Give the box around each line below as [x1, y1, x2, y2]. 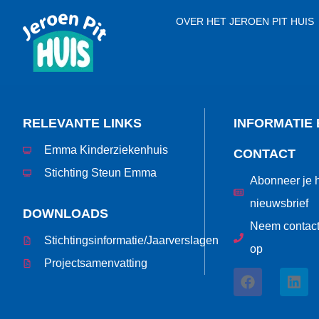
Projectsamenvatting [44, 257, 147, 269]
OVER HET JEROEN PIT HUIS [175, 16, 314, 27]
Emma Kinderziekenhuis [44, 144, 168, 156]
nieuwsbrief [249, 197, 308, 209]
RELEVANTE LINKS [23, 116, 142, 130]
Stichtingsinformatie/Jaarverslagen [44, 234, 219, 246]
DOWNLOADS [23, 206, 108, 221]
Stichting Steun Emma [44, 167, 157, 179]
